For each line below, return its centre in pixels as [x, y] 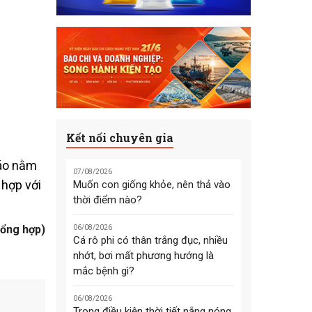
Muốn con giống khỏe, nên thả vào [151, 185]
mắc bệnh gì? [103, 271]
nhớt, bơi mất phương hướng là [143, 256]
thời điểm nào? [107, 200]
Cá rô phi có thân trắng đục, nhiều [150, 241]
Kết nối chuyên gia [119, 137]
